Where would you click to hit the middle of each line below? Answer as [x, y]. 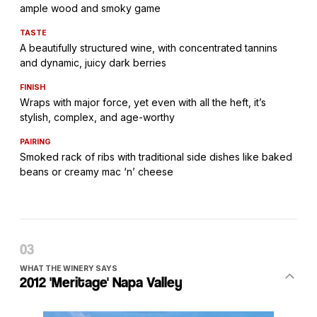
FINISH [33, 87]
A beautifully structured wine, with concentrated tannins [149, 48]
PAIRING [35, 142]
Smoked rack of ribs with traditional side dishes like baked [156, 157]
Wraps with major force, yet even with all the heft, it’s [143, 102]
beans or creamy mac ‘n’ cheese [97, 172]
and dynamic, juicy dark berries [93, 63]
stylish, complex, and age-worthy [97, 117]
